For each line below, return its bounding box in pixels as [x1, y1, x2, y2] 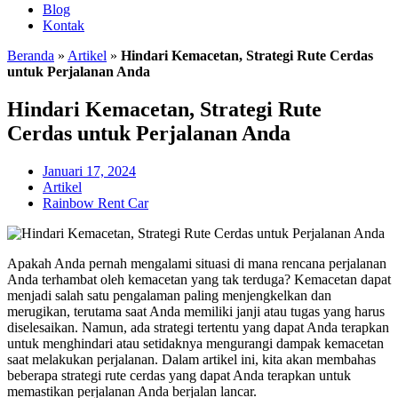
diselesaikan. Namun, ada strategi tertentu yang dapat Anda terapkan [7, 319, 389, 335]
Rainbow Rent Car [43, 195, 148, 211]
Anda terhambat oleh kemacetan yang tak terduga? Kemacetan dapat [7, 271, 391, 287]
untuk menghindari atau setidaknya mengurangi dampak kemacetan [7, 335, 384, 351]
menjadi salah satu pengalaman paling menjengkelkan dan [7, 287, 331, 303]
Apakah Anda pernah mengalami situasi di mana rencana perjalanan [7, 255, 386, 271]
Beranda [7, 48, 54, 63]
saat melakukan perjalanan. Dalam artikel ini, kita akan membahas [7, 351, 376, 367]
